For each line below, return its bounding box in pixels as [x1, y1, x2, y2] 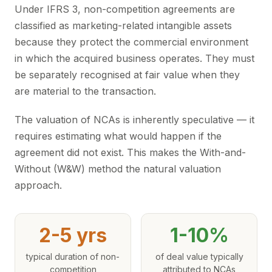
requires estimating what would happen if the [15, 130, 222, 142]
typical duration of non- [26, 251, 120, 262]
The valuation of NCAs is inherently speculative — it [15, 114, 254, 126]
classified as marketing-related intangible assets [15, 19, 232, 32]
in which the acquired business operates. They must [15, 52, 254, 64]
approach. [15, 179, 62, 191]
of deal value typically [155, 251, 243, 262]
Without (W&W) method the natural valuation [15, 163, 221, 175]
